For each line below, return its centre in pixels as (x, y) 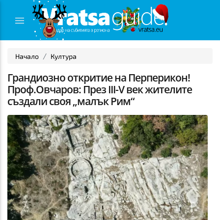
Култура (64, 56)
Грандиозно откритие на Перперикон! (99, 78)
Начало (27, 56)
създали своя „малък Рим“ (71, 101)
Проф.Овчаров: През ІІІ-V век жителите (100, 89)
